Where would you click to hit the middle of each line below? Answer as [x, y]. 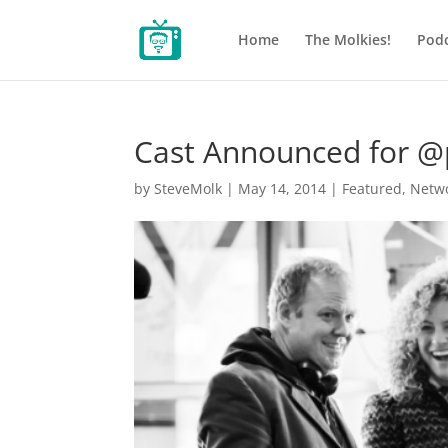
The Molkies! [347, 39]
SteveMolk [188, 188]
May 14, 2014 [282, 188]
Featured [372, 188]
